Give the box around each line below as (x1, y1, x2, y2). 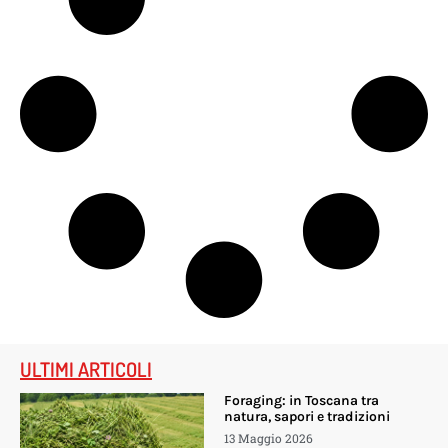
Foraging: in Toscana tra (223, 392, 379, 410)
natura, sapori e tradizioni (223, 408, 390, 426)
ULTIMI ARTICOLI (20, 356, 152, 383)
